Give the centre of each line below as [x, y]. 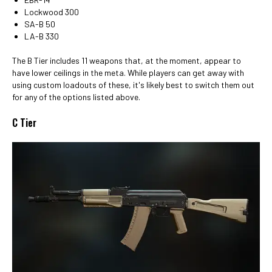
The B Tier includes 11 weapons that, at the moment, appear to [127, 60]
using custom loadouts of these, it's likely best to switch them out [133, 84]
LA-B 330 [42, 36]
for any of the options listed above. [76, 97]
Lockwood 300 [52, 12]
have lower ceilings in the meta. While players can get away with [128, 72]
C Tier [24, 122]
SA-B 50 [40, 24]
